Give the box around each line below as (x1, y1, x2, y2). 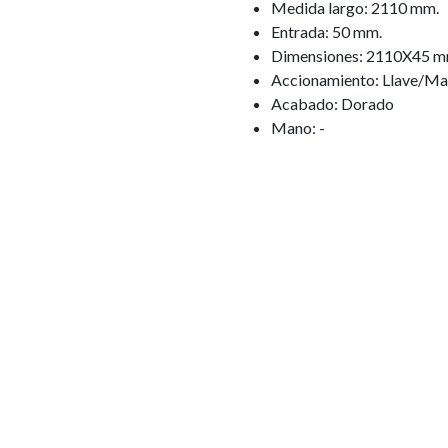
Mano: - (271, 118, 325, 137)
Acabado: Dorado (271, 94, 394, 113)
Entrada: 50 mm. (271, 22, 382, 41)
